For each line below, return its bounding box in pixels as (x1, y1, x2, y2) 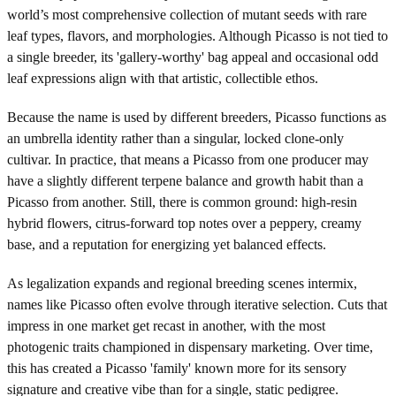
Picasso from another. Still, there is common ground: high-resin (7, 194, 357, 209)
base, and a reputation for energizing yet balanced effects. (7, 236, 326, 252)
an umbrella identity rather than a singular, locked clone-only (7, 130, 344, 146)
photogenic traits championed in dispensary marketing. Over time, (7, 339, 373, 354)
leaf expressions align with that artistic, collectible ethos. (7, 70, 318, 86)
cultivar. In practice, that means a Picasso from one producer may (7, 151, 369, 167)
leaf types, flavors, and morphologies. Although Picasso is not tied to (7, 27, 388, 43)
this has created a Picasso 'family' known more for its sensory (7, 360, 346, 376)
